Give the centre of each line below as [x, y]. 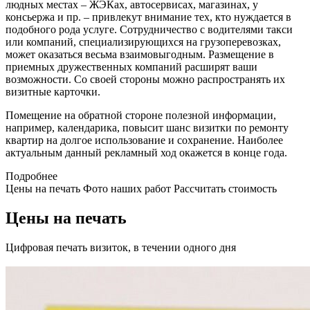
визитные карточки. [53, 92]
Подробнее [31, 176]
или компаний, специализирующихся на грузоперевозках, [143, 42]
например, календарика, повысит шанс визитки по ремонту [147, 128]
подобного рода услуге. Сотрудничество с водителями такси [149, 30]
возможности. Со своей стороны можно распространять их [145, 80]
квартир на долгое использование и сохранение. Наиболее [144, 140]
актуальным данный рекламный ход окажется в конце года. [146, 153]
